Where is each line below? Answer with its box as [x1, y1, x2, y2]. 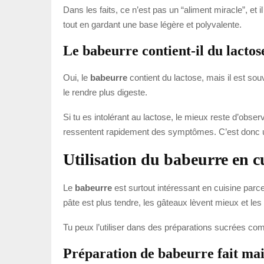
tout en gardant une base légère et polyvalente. [63, 19, 242, 29]
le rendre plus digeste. [63, 87, 147, 97]
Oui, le [63, 72, 90, 82]
